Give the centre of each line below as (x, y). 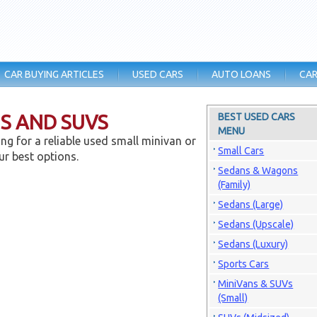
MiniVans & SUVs (256, 284)
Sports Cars (244, 264)
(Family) (235, 185)
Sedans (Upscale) (256, 224)
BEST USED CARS (257, 117)
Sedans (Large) (251, 204)
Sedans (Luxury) (253, 244)
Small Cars (241, 151)
